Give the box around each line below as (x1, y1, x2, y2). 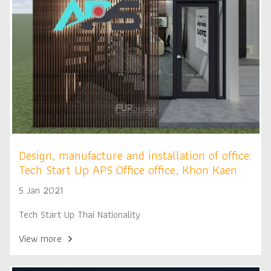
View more (19, 231, 64, 246)
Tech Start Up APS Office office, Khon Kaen (19, 160, 237, 180)
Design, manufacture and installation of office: (19, 146, 252, 165)
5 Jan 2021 (19, 183, 64, 198)
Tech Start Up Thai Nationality (19, 207, 140, 222)
